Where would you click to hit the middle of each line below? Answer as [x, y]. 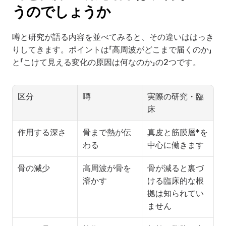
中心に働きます [176, 145]
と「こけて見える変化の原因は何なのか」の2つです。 [106, 62]
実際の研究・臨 [176, 97]
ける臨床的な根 [176, 181]
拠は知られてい [176, 193]
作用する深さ [42, 132]
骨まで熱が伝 [107, 132]
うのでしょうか [62, 12]
